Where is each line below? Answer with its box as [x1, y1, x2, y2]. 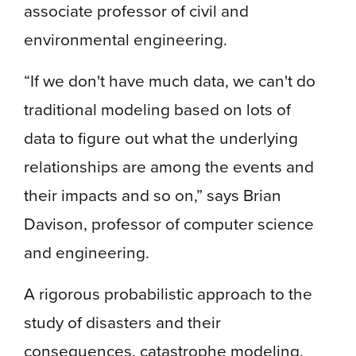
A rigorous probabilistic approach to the [24, 281, 312, 306]
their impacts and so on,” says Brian [24, 182, 281, 207]
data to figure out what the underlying [24, 125, 298, 150]
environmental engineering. [24, 26, 227, 52]
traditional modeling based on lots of [24, 96, 291, 122]
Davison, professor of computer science [24, 211, 314, 236]
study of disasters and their [24, 309, 221, 335]
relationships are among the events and [24, 153, 314, 179]
